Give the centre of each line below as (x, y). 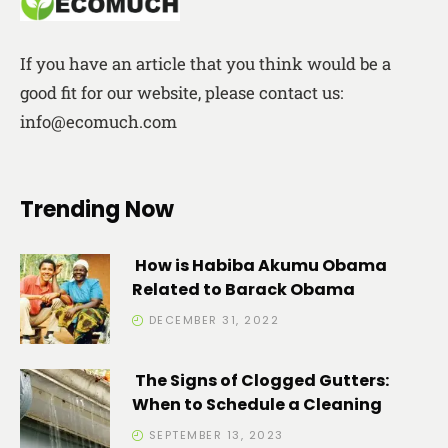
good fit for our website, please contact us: (181, 92)
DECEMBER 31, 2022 (213, 320)
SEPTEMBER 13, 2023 (216, 435)
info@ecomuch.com (98, 121)
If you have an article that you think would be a (205, 63)
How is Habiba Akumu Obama (259, 265)
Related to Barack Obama (243, 289)
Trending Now (97, 209)
